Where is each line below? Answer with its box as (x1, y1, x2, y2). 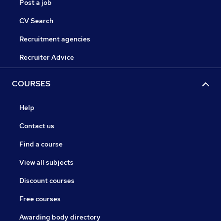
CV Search (19, 16, 53, 26)
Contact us (19, 121, 54, 131)
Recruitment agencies (19, 35, 90, 44)
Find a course (19, 140, 63, 149)
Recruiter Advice (19, 53, 74, 62)
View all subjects (19, 158, 74, 167)
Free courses (19, 194, 61, 204)
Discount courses (19, 176, 74, 185)
